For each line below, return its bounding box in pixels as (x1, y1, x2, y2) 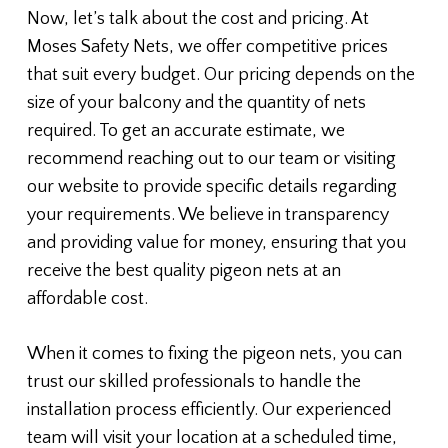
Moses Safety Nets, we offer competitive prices (26, 37, 388, 58)
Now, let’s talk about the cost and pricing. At (26, 9, 369, 30)
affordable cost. (26, 289, 148, 310)
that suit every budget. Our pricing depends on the (26, 65, 415, 86)
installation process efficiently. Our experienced (26, 400, 391, 421)
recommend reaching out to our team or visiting (26, 149, 396, 170)
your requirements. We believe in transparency (26, 205, 389, 226)
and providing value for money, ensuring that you (26, 233, 406, 254)
